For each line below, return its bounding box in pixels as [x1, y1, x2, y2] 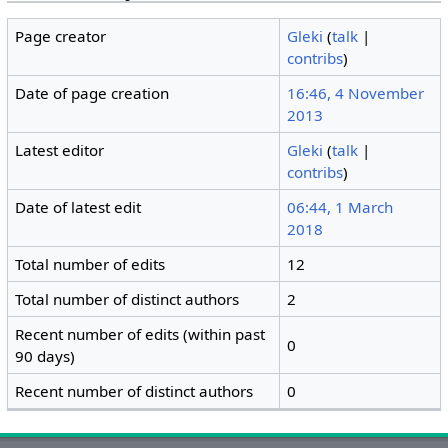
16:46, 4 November [287, 83, 425, 104]
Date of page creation [15, 83, 170, 104]
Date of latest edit [15, 197, 142, 218]
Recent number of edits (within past [15, 324, 266, 345]
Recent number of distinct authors [15, 381, 254, 402]
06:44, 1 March [287, 197, 394, 218]
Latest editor [15, 140, 105, 161]
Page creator [15, 26, 107, 47]
